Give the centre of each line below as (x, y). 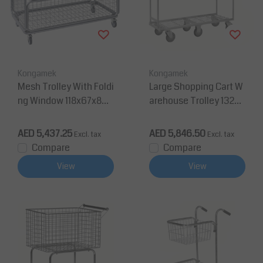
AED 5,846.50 (177, 134)
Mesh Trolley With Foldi (66, 87)
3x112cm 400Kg (181, 115)
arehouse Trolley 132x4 (197, 101)
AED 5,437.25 (45, 134)
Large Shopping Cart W (196, 87)
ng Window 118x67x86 (63, 101)
